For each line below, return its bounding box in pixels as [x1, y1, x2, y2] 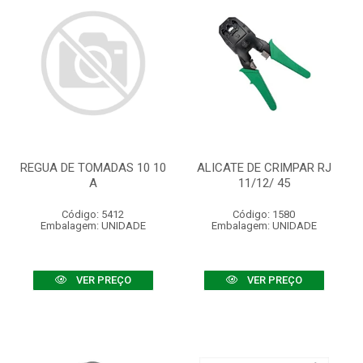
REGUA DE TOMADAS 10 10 [19, 160, 166, 175]
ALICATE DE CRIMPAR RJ [196, 160, 331, 175]
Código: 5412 [62, 208, 124, 220]
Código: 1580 [233, 208, 295, 220]
